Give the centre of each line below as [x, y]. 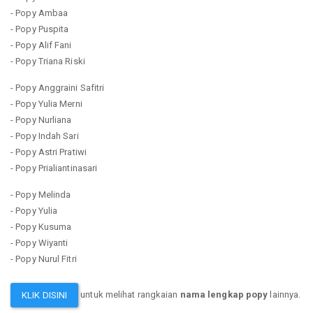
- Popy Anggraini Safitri [58, 87]
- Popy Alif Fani [41, 45]
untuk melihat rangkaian [129, 294]
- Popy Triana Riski [48, 61]
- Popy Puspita [40, 29]
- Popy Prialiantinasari [54, 168]
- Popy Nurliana [41, 119]
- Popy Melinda [41, 194]
